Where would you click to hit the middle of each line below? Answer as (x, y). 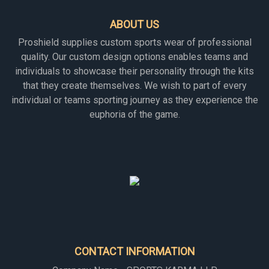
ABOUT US (134, 24)
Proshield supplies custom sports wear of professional (134, 42)
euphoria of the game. (134, 114)
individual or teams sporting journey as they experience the (134, 100)
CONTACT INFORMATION (134, 251)
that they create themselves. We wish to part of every (134, 86)
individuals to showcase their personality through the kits (134, 71)
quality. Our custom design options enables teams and (134, 57)
